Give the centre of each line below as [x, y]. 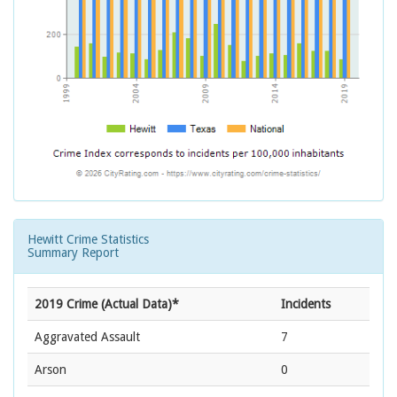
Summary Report [73, 253]
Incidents [306, 304]
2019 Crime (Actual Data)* [107, 304]
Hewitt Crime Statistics [88, 240]
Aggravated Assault [87, 337]
